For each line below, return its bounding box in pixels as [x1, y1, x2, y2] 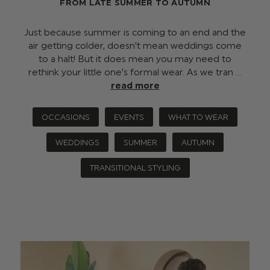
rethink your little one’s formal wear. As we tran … [28, 67, 242, 78]
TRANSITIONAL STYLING [89, 163, 181, 173]
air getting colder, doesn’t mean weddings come [28, 40, 242, 52]
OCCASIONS [42, 112, 90, 122]
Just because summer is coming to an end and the [24, 27, 246, 39]
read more [110, 80, 160, 92]
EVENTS [114, 112, 144, 122]
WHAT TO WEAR [168, 112, 228, 122]
